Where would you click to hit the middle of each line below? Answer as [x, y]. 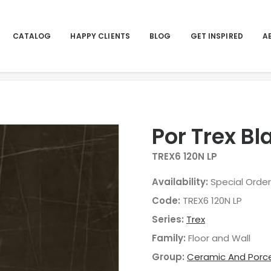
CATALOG [32, 36]
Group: [168, 257]
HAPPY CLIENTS [100, 36]
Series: [168, 219]
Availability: [180, 182]
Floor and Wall [219, 238]
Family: [169, 238]
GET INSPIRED [217, 36]
